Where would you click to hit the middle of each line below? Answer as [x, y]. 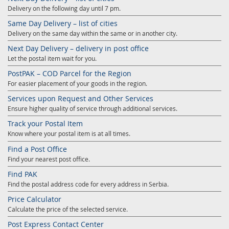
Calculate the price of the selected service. [68, 209]
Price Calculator [35, 199]
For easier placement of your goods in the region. [77, 83]
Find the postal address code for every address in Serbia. [88, 184]
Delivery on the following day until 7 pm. [64, 8]
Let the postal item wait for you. [52, 58]
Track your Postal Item [45, 123]
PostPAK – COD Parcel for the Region [70, 73]
